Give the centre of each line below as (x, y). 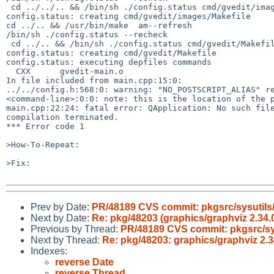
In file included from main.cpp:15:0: (94, 80)
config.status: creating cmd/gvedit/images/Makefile (128, 16)
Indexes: (49, 251)
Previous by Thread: (76, 229)
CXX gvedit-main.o (11, 71)
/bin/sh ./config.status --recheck (87, 34)
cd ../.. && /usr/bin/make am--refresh (99, 25)
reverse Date (84, 262)
